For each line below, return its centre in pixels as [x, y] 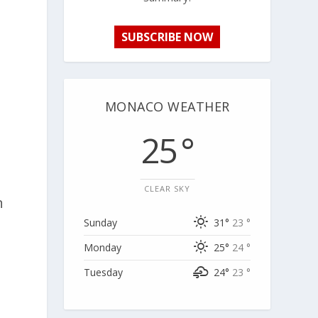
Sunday [101, 222]
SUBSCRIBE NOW [168, 37]
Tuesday [104, 272]
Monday [103, 247]
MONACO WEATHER [167, 106]
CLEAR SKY [168, 188]
